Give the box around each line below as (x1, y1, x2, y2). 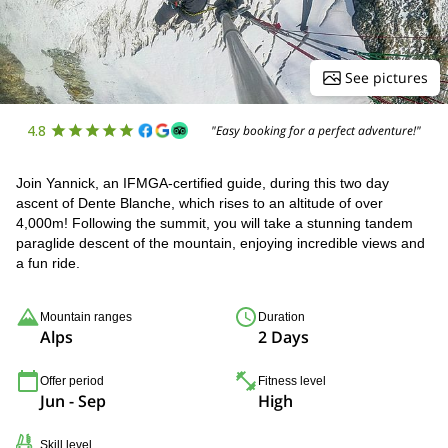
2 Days (258, 326, 309, 348)
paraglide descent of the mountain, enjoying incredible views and (16, 235, 425, 251)
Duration (258, 310, 305, 324)
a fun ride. (16, 255, 80, 271)
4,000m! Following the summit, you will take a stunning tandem (16, 215, 413, 231)
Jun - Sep (40, 390, 106, 412)
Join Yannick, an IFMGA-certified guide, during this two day (16, 175, 389, 191)
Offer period (40, 374, 104, 388)
